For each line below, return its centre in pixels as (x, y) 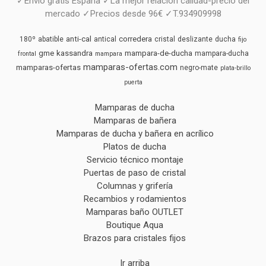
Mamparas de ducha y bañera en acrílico (135, 134)
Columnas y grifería (135, 186)
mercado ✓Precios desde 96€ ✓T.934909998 (133, 14)
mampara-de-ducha (158, 53)
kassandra (74, 53)
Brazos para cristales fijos (135, 238)
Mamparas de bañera (135, 121)
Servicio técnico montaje (135, 160)
